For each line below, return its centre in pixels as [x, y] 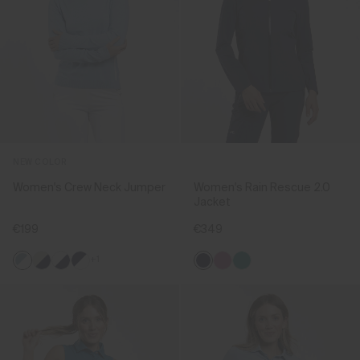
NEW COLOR [40, 162]
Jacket [212, 202]
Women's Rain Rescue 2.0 [262, 188]
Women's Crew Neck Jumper [89, 188]
